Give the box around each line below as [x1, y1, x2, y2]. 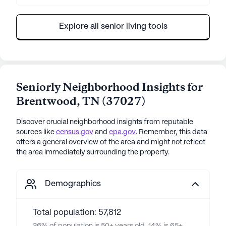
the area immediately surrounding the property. [16, 149, 169, 156]
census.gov [56, 129, 93, 136]
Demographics [45, 180, 101, 188]
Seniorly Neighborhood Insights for [16, 80, 203, 96]
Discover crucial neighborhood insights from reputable [16, 119, 193, 126]
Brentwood [16, 94, 77, 110]
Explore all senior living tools [59, 23, 167, 31]
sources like [16, 129, 54, 136]
